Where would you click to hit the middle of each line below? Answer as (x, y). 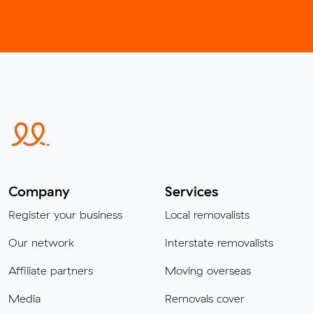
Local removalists (207, 215)
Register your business (65, 215)
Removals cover (205, 299)
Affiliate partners (51, 271)
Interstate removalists (219, 243)
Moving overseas (208, 271)
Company (39, 191)
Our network (41, 243)
